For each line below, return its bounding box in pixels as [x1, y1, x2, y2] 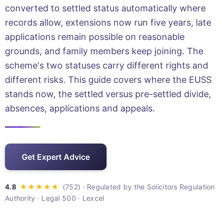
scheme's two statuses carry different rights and [5, 60, 208, 71]
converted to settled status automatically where [5, 2, 206, 13]
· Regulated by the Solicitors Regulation [80, 182, 215, 191]
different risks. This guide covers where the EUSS [5, 74, 212, 85]
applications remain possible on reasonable [5, 31, 184, 42]
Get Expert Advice [22, 151, 90, 162]
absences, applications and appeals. [5, 103, 155, 113]
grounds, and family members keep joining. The [5, 45, 203, 56]
